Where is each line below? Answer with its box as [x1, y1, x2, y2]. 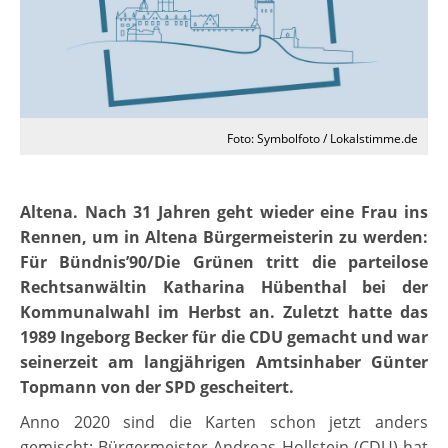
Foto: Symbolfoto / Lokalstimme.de [227, 130, 418, 148]
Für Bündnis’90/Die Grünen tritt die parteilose [20, 251, 428, 274]
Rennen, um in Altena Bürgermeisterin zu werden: [20, 226, 428, 249]
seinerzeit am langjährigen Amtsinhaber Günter [20, 351, 428, 374]
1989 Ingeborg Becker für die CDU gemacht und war [20, 326, 428, 349]
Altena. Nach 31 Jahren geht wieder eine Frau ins [20, 201, 428, 224]
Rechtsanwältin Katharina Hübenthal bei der [20, 276, 428, 299]
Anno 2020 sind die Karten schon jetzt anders [20, 411, 428, 434]
